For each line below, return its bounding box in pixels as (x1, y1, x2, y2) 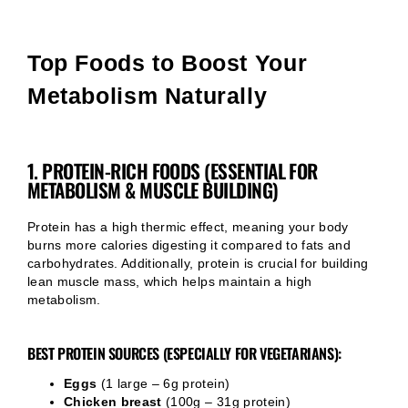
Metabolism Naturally (27, 83, 268, 108)
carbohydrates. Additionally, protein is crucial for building (27, 256, 369, 270)
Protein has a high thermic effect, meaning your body (27, 219, 349, 234)
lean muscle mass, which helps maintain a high (27, 274, 312, 289)
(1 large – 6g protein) (97, 377, 230, 392)
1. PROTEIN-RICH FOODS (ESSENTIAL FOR (27, 156, 318, 185)
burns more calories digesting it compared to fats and (27, 238, 352, 252)
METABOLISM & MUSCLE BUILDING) (27, 175, 279, 204)
